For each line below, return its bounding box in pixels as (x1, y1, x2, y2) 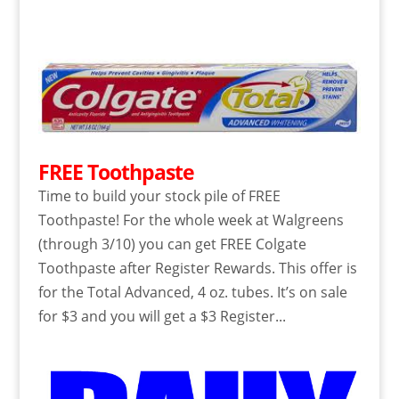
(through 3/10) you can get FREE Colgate (37, 233, 306, 254)
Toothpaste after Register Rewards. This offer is (37, 257, 357, 278)
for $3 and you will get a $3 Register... (37, 305, 286, 326)
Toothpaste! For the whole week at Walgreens (37, 209, 344, 230)
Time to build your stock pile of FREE (37, 185, 281, 206)
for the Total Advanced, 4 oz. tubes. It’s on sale (37, 281, 347, 302)
